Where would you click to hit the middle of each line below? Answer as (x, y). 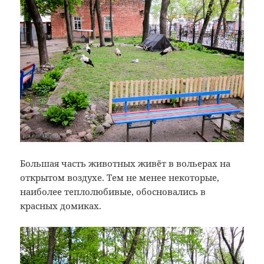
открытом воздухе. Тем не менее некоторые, (120, 178)
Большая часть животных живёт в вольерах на (126, 164)
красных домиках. (61, 206)
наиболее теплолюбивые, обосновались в (113, 192)
